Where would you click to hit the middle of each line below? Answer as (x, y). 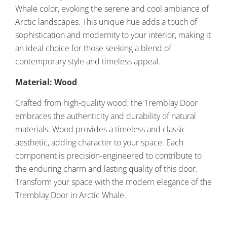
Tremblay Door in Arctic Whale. (71, 195)
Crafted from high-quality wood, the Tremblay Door (106, 103)
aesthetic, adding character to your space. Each (99, 142)
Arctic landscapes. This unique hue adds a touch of (106, 22)
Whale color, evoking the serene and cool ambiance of (112, 8)
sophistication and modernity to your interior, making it (113, 35)
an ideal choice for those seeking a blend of (93, 48)
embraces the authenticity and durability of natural (106, 116)
